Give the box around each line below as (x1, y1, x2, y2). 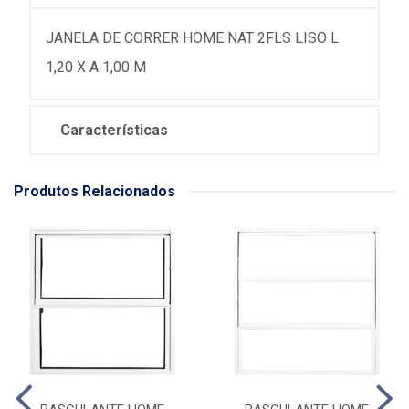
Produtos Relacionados (14, 183, 175, 200)
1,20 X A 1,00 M (46, 58, 146, 76)
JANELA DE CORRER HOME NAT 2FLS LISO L (46, 29, 339, 47)
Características (60, 121, 168, 139)
